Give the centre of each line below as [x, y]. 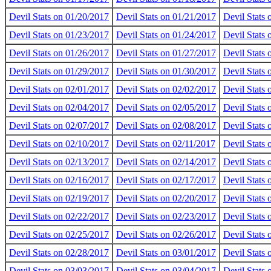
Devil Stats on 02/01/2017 [59, 89]
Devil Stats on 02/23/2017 [166, 216]
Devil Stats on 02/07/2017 [59, 126]
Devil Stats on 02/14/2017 [166, 162]
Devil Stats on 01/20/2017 [59, 17]
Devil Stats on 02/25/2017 [59, 234]
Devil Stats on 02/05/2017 [166, 107]
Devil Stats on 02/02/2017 [166, 89]
